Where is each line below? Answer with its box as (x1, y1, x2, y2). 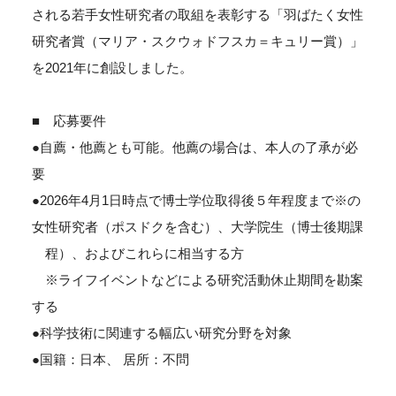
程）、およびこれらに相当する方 (31, 246, 244, 261)
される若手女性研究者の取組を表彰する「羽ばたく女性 (31, 7, 363, 22)
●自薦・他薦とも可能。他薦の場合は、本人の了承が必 (31, 140, 358, 155)
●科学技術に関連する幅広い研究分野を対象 (31, 325, 292, 340)
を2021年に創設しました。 (31, 60, 193, 75)
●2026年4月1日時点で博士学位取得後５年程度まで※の (31, 193, 361, 208)
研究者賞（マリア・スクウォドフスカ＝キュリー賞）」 (31, 34, 363, 49)
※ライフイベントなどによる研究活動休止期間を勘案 (31, 272, 363, 287)
